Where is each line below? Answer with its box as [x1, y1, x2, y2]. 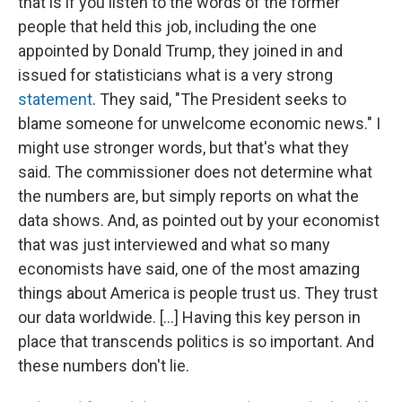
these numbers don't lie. [18, 356, 189, 375]
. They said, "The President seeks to [92, 90, 346, 109]
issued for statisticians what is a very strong [18, 66, 333, 84]
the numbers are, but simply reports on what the [18, 187, 359, 205]
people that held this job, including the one [18, 17, 317, 36]
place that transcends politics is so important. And [18, 332, 374, 351]
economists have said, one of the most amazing [18, 259, 360, 278]
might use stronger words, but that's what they [18, 138, 349, 157]
